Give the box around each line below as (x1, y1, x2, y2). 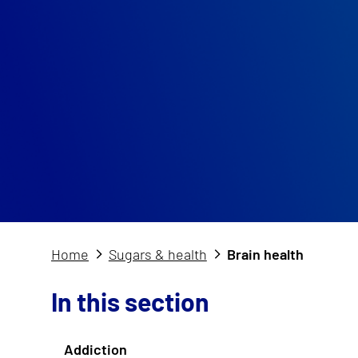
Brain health (226, 245, 304, 263)
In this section (51, 286, 209, 317)
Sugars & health (108, 245, 207, 263)
